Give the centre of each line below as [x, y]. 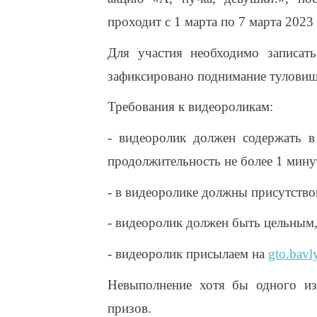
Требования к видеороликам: [190, 107]
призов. [129, 308]
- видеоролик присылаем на [188, 253]
